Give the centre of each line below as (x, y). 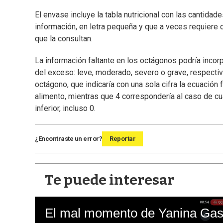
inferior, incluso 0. (65, 109)
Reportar (122, 139)
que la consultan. (64, 39)
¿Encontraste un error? (68, 139)
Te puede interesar (110, 180)
